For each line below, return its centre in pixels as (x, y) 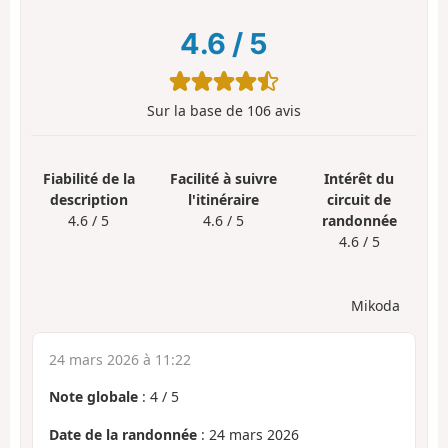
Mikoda (375, 305)
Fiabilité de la (88, 179)
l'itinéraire (224, 200)
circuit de (359, 200)
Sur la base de (197, 111)
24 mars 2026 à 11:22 (120, 359)
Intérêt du (359, 179)
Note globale (93, 396)
